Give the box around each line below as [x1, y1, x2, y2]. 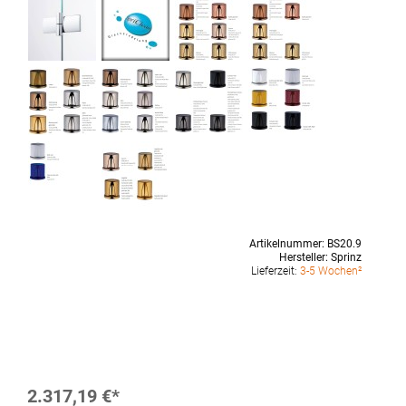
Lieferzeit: [250, 265, 300, 277]
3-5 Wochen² [299, 265, 362, 277]
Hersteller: [278, 251, 331, 264]
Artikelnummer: [248, 237, 327, 250]
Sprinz [330, 251, 362, 264]
